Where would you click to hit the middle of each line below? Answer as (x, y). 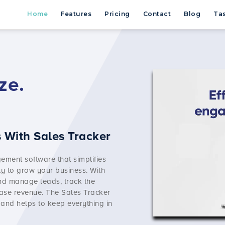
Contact (157, 14)
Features (76, 14)
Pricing (117, 14)
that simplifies (81, 159)
